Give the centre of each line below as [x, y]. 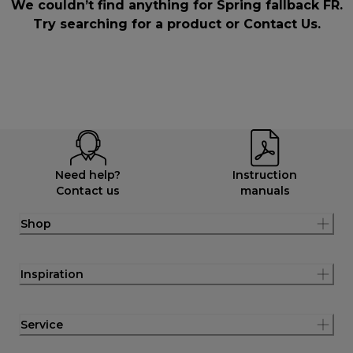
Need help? [88, 175]
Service [42, 324]
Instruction [265, 175]
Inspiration [52, 274]
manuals [265, 190]
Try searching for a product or [138, 24]
